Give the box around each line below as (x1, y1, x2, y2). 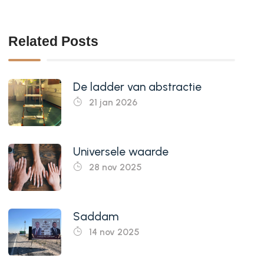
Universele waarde (72, 144, 169, 159)
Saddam (72, 209, 118, 223)
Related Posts (8, 34, 98, 49)
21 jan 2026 (86, 96, 137, 108)
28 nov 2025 (86, 161, 142, 173)
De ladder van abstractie (72, 80, 202, 94)
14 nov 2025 (86, 226, 140, 237)
